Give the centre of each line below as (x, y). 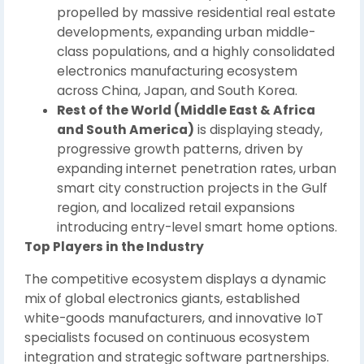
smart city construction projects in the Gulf (192, 188)
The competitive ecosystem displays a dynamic (175, 279)
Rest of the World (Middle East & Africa (186, 110)
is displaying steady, (258, 130)
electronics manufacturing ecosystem (177, 71)
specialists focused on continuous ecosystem (167, 338)
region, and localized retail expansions (176, 208)
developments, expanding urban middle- (186, 32)
